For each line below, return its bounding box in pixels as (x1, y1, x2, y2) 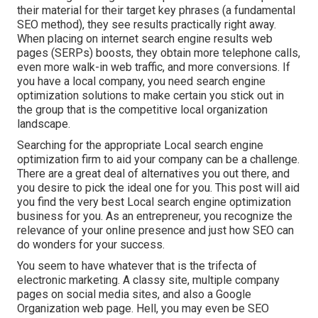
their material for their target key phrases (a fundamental (17, 4, 295, 18)
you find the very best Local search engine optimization (17, 195, 291, 209)
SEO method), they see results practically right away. (17, 18, 276, 32)
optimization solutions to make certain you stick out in (17, 89, 284, 103)
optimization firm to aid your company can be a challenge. (17, 153, 300, 167)
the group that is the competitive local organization (17, 103, 268, 117)
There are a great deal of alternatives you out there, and (17, 167, 290, 181)
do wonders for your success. (17, 238, 165, 252)
